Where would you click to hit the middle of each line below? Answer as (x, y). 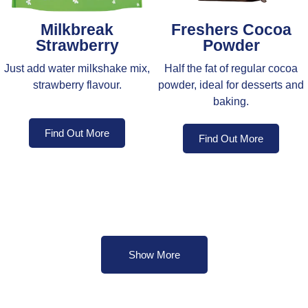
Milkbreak (77, 29)
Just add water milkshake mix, (77, 68)
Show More (154, 254)
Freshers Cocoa (231, 29)
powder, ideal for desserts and (231, 85)
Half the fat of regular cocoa (231, 68)
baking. (231, 101)
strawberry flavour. (77, 85)
